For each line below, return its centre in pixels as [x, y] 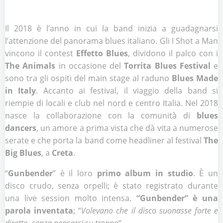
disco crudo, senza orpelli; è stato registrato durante [111, 186]
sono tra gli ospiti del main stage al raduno [88, 78]
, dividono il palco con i [173, 53]
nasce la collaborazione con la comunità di [101, 115]
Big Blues [23, 153]
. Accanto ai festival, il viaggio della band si [127, 91]
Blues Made [195, 78]
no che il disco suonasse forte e [161, 211]
